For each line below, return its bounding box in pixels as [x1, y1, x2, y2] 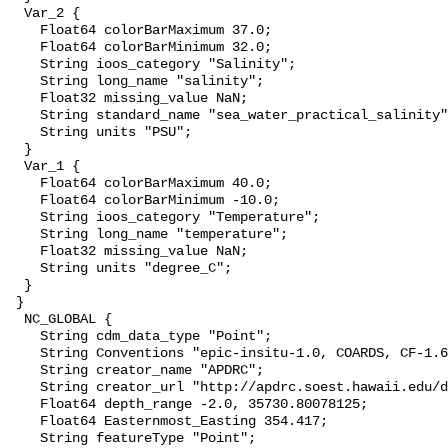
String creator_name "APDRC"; [8, 363, 264, 379]
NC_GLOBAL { [8, 312, 112, 328]
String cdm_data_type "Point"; [8, 329, 272, 345]
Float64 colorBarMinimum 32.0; [8, 40, 272, 56]
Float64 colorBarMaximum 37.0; [8, 23, 272, 39]
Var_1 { [8, 159, 80, 175]
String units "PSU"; [8, 125, 192, 141]
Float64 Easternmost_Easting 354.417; [8, 414, 328, 430]
